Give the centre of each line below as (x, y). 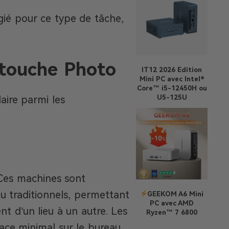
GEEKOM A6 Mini (176, 194)
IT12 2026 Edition (172, 70)
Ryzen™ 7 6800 (172, 212)
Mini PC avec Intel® (172, 79)
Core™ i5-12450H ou (172, 88)
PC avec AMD (172, 203)
